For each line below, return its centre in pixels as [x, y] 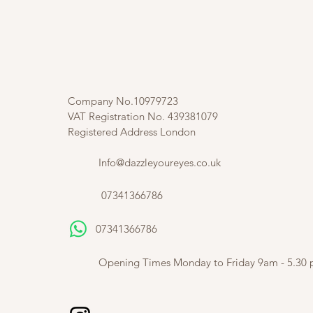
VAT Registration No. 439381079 [144, 116]
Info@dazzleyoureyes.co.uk [160, 162]
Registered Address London [133, 132]
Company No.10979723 [123, 101]
